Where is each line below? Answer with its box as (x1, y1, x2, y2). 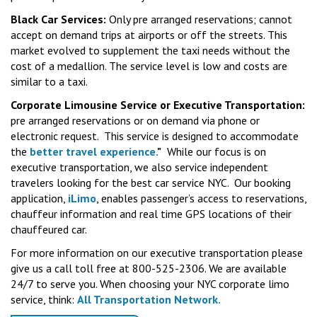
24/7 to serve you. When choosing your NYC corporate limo (11, 277, 289, 292)
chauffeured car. (11, 222, 87, 237)
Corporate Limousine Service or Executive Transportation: (11, 98, 305, 113)
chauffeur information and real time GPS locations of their (11, 207, 292, 221)
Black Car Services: (11, 12, 106, 27)
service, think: (11, 292, 77, 307)
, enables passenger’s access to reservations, (96, 191, 306, 206)
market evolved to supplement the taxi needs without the (11, 43, 290, 58)
